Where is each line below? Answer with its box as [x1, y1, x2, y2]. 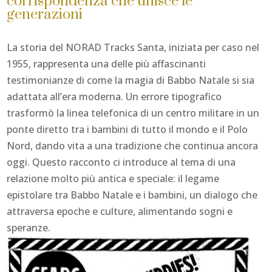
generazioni [7, 5, 83, 24]
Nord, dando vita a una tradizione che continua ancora [7, 138, 259, 152]
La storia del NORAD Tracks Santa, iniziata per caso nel [7, 40, 260, 54]
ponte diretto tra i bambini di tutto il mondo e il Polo [7, 122, 248, 136]
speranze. [7, 220, 51, 234]
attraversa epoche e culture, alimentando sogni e [7, 204, 233, 218]
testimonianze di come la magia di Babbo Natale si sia [7, 73, 255, 87]
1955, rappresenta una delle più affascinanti [7, 56, 206, 70]
